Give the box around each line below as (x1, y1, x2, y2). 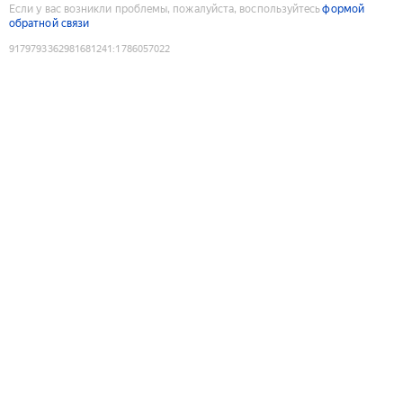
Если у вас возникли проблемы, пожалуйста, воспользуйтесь (9, 2, 321, 15)
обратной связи (9, 16, 90, 30)
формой (322, 2, 364, 15)
